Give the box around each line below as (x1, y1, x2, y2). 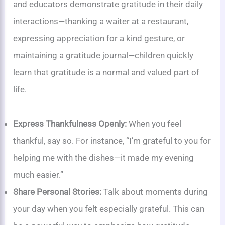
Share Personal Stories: (13, 186, 102, 197)
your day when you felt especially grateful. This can (13, 203, 205, 214)
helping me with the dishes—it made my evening (13, 152, 194, 163)
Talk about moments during (101, 186, 208, 197)
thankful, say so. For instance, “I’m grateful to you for (13, 135, 211, 146)
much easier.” (13, 169, 64, 180)
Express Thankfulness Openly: (13, 118, 127, 129)
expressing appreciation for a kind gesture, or (13, 33, 185, 43)
